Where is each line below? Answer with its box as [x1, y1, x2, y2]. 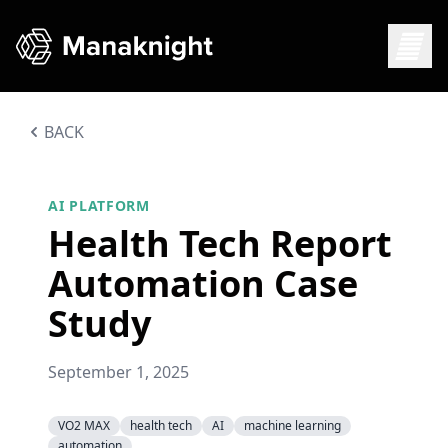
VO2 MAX [58, 417, 110, 434]
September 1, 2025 [48, 361, 189, 383]
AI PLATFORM [48, 196, 150, 215]
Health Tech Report [48, 219, 392, 268]
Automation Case [48, 259, 358, 308]
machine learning [244, 417, 341, 434]
